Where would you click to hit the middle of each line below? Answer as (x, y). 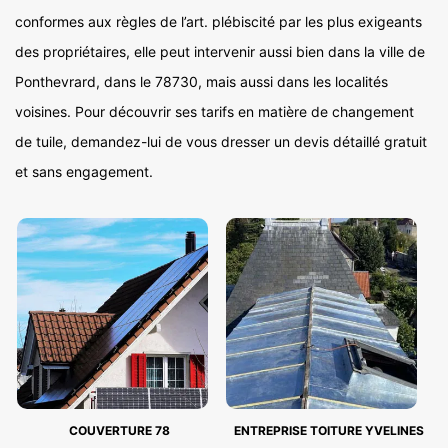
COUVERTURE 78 (119, 430)
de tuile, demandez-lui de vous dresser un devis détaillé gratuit (221, 141)
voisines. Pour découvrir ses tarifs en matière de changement (214, 111)
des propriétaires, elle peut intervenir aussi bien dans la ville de (220, 51)
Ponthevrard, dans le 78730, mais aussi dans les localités (201, 81)
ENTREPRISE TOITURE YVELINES (328, 430)
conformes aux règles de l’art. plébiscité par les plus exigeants (218, 21)
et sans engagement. (84, 171)
